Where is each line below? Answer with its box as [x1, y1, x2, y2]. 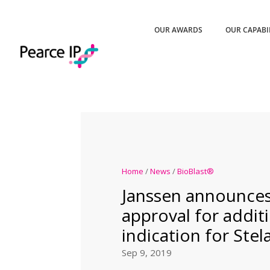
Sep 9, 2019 [121, 246, 172, 259]
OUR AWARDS [154, 25, 203, 35]
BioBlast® [177, 165, 214, 177]
